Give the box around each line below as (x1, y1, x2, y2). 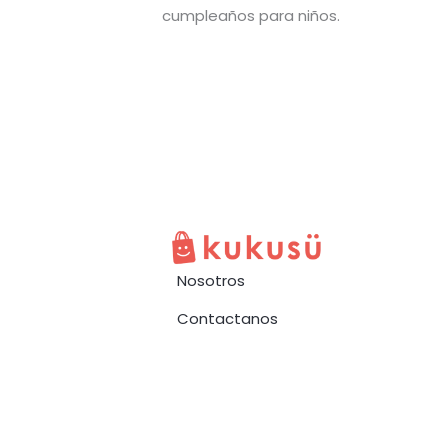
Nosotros (177, 269, 245, 291)
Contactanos (177, 307, 278, 329)
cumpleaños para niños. (162, 4, 340, 26)
